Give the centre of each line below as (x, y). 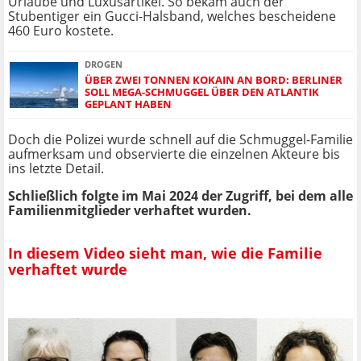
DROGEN (104, 64)
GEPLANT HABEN (128, 104)
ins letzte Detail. (56, 169)
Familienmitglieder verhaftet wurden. (130, 211)
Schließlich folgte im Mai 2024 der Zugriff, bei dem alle (180, 196)
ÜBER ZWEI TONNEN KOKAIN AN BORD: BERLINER (214, 80)
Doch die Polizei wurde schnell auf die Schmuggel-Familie (180, 140)
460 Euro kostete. (61, 31)
